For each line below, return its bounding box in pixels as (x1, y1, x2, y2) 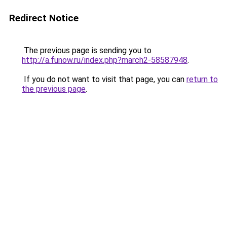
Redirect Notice (9, 12, 79, 24)
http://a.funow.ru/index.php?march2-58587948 (22, 55, 187, 65)
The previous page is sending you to (22, 46, 152, 55)
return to (186, 74, 218, 84)
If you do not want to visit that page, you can (22, 74, 186, 84)
